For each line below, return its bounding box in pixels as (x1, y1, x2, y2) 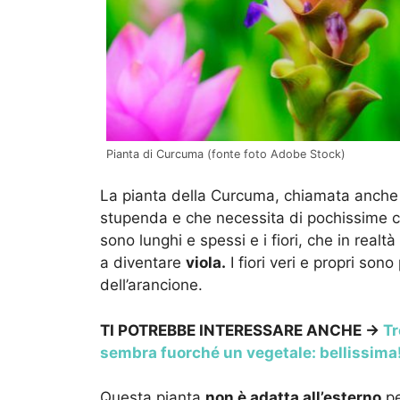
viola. (186, 254, 226, 272)
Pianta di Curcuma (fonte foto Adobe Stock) (106, 146, 346, 161)
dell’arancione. (100, 276, 203, 295)
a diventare (100, 254, 186, 272)
